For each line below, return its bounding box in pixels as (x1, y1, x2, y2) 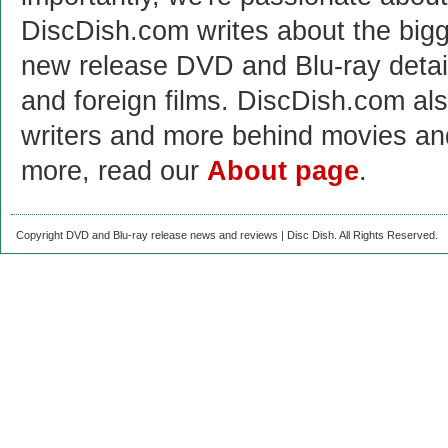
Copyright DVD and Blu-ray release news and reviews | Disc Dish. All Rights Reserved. (16, 229, 438, 241)
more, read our (21, 156, 207, 186)
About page (207, 156, 359, 186)
